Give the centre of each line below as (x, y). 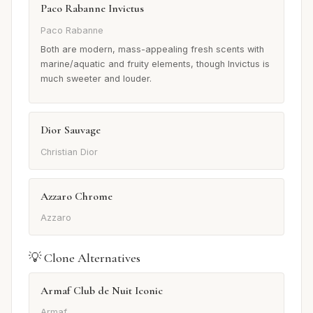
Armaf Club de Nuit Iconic (102, 291)
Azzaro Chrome (77, 196)
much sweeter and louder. (96, 79)
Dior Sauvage (71, 130)
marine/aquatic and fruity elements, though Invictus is (155, 64)
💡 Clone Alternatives (85, 258)
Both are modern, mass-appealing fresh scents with (152, 50)
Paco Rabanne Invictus (92, 9)
